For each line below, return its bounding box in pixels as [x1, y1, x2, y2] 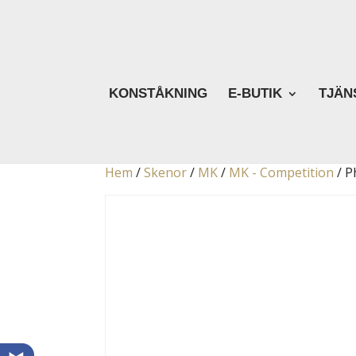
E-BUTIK [228, 86, 283, 102]
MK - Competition [229, 164, 334, 182]
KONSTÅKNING [109, 86, 208, 102]
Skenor [144, 164, 187, 182]
